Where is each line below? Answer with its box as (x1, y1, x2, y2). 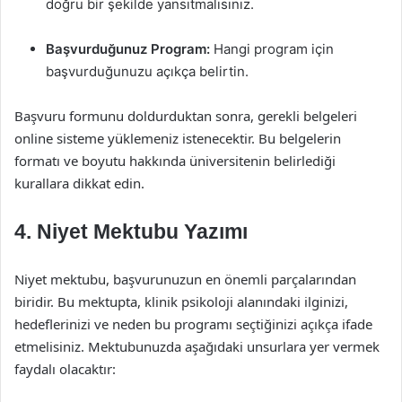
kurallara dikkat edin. (14, 174, 144, 192)
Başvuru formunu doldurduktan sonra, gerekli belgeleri (14, 107, 357, 125)
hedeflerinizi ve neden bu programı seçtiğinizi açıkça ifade (14, 315, 372, 333)
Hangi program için (210, 40, 334, 57)
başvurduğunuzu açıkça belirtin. (46, 63, 249, 80)
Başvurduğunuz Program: (46, 40, 210, 57)
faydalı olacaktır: (14, 360, 116, 378)
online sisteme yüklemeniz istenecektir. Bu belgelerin (14, 129, 341, 147)
